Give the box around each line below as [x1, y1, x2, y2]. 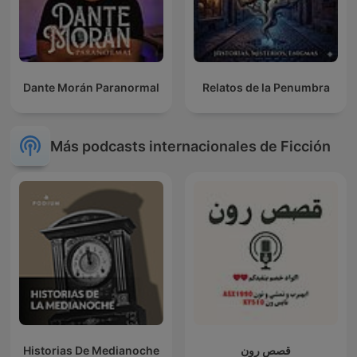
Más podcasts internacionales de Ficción [50, 137, 331, 155]
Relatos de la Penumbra [202, 80, 330, 95]
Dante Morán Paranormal [23, 80, 159, 95]
